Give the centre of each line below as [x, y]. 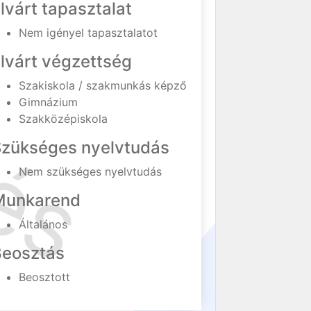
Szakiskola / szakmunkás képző [103, 85]
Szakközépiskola [64, 119]
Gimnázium [49, 102]
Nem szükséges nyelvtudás [91, 171]
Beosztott [45, 277]
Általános [43, 224]
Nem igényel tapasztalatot [89, 33]
